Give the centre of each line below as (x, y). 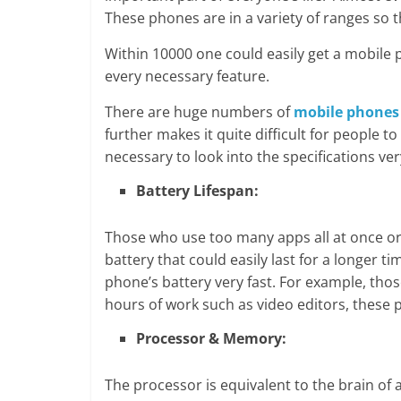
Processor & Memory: (211, 339)
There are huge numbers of (199, 112)
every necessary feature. (187, 77)
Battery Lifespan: (197, 191)
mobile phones (346, 112)
